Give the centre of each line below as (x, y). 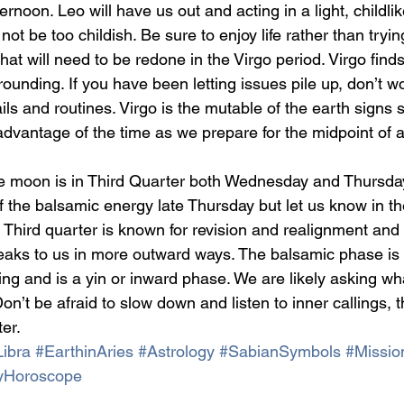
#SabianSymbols (280, 351)
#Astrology (176, 351)
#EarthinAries (84, 351)
